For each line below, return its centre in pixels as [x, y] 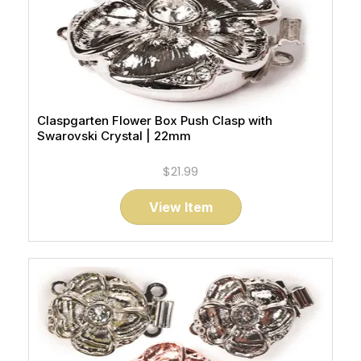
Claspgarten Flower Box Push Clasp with [155, 120]
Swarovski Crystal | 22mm [114, 136]
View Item [180, 207]
